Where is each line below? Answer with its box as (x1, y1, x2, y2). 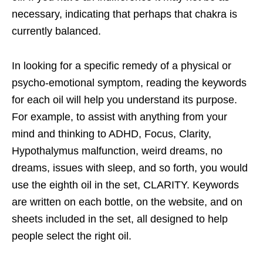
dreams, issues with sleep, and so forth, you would (12, 162, 248, 174)
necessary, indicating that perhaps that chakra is (12, 8, 237, 21)
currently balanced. (12, 25, 101, 38)
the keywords (184, 77, 247, 89)
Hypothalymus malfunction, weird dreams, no (12, 145, 222, 157)
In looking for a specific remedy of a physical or (12, 60, 231, 72)
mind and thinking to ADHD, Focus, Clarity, (12, 128, 211, 140)
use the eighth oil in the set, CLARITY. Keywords (12, 179, 239, 191)
